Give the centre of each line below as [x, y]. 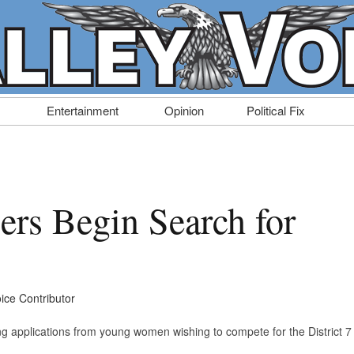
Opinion [184, 111]
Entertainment [83, 111]
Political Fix [276, 111]
